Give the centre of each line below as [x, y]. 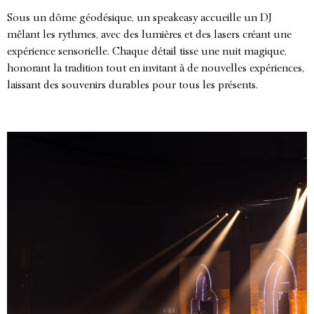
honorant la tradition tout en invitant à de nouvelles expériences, [156, 68]
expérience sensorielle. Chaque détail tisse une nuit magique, [147, 52]
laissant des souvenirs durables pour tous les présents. [132, 85]
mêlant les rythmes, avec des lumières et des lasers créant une [149, 35]
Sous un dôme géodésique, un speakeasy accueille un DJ [139, 18]
